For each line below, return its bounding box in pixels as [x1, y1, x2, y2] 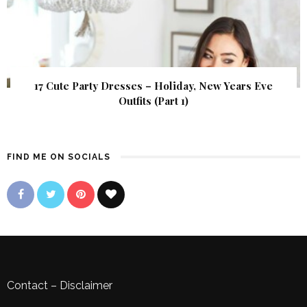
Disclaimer [60, 278, 112, 292]
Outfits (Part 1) [119, 93, 188, 108]
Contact [7, 278, 48, 292]
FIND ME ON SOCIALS [7, 151, 110, 162]
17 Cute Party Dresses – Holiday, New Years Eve [34, 78, 273, 93]
